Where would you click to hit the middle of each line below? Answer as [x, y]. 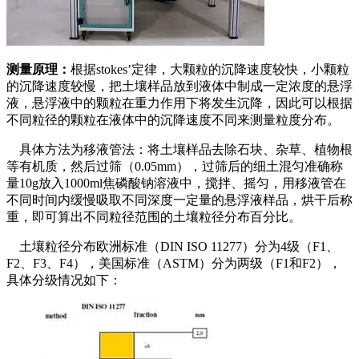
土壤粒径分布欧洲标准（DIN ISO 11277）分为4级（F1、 [173, 247]
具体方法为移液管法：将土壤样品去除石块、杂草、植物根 [179, 150]
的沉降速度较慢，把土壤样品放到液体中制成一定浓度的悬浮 [179, 87]
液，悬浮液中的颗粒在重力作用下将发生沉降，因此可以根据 [179, 103]
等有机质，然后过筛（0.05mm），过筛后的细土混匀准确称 [175, 167]
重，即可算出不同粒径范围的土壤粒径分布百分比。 [154, 217]
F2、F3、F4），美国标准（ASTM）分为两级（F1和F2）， [174, 264]
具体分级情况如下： [64, 280]
